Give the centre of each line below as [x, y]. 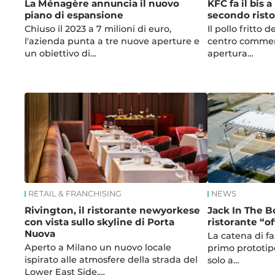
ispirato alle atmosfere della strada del [111, 259]
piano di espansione [74, 15]
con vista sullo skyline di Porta [100, 222]
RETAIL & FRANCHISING [75, 194]
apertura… [230, 53]
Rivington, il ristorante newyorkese [113, 210]
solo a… [223, 260]
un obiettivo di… [61, 53]
